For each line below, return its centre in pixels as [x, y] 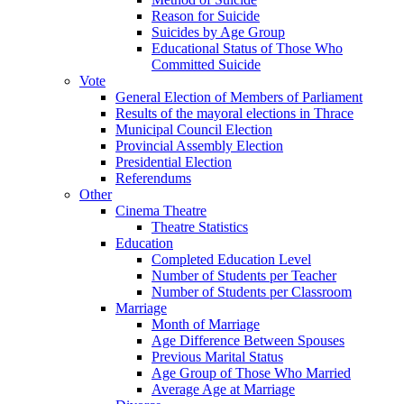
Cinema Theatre [161, 211]
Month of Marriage [206, 325]
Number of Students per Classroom [252, 292]
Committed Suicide [206, 65]
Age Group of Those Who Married [251, 373]
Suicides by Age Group [218, 32]
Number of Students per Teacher [244, 276]
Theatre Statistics [200, 227]
